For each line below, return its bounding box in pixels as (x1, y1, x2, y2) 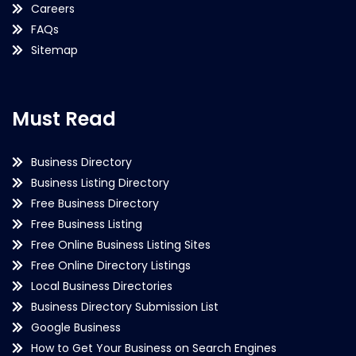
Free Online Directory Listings (31, 257, 191, 273)
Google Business (31, 319, 121, 335)
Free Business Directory (31, 195, 159, 211)
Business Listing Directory (31, 174, 169, 191)
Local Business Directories (31, 277, 172, 294)
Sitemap (31, 41, 78, 58)
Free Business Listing (31, 215, 142, 232)
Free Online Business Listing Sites (31, 236, 211, 253)
